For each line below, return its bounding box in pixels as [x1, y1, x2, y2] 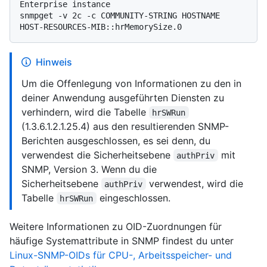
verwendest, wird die [145, 177, 246, 190]
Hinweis [36, 55, 72, 68]
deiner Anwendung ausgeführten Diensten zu [21, 91, 224, 104]
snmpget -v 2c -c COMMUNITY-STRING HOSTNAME [20, 10, 220, 20]
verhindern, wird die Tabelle [21, 105, 149, 118]
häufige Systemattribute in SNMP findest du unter [10, 234, 234, 247]
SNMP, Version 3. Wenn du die [21, 163, 157, 175]
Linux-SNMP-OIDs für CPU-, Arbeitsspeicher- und [10, 249, 232, 261]
